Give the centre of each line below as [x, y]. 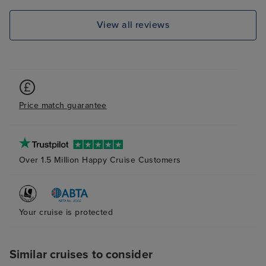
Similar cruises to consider [81, 255]
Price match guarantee [63, 105]
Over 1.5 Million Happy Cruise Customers [100, 160]
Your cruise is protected [66, 213]
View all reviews [133, 25]
